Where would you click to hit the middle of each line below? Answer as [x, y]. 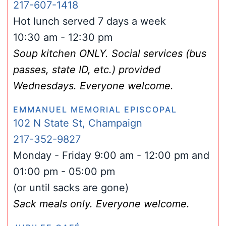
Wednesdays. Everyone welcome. [93, 86]
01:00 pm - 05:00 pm [64, 172]
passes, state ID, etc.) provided [87, 70]
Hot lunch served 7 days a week [90, 21]
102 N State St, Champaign [78, 123]
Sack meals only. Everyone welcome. [101, 204]
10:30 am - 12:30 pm [63, 37]
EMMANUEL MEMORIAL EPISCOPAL [95, 109]
